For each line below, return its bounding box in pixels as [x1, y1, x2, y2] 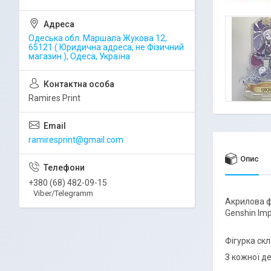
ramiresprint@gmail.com [28, 135, 123, 145]
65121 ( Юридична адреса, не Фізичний [28, 42, 184, 52]
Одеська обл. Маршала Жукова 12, [28, 33, 167, 43]
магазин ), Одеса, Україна [28, 51, 130, 61]
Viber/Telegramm [33, 188, 93, 198]
